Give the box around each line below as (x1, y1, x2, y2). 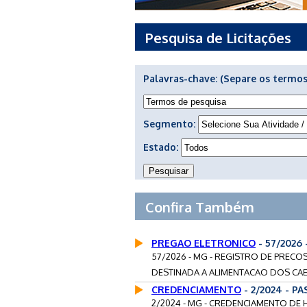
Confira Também (145, 197, 254, 216)
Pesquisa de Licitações (145, 28, 291, 47)
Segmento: (143, 117, 198, 130)
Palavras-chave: (143, 72, 220, 84)
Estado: (143, 140, 181, 153)
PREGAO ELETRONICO (151, 236, 256, 249)
